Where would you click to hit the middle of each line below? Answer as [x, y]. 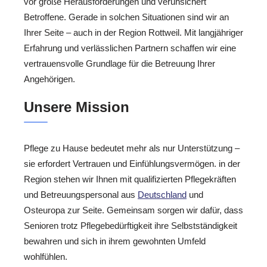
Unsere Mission [77, 107]
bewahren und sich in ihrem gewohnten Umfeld [115, 241]
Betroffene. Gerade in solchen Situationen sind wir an [126, 17]
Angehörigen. [49, 79]
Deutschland [162, 194]
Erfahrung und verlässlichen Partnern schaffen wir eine [130, 48]
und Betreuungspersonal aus [81, 194]
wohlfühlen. [46, 256]
